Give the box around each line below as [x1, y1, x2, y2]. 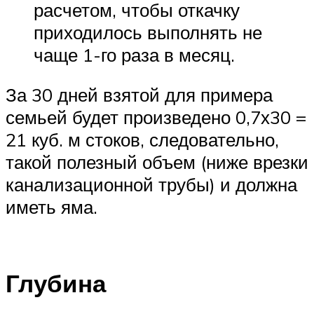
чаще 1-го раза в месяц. [34, 43, 235, 66]
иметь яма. [6, 196, 97, 219]
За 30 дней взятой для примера [6, 83, 273, 107]
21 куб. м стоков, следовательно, [6, 128, 279, 151]
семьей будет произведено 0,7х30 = [6, 106, 306, 129]
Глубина [6, 267, 106, 299]
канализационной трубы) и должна [6, 173, 297, 196]
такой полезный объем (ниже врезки [6, 151, 308, 174]
